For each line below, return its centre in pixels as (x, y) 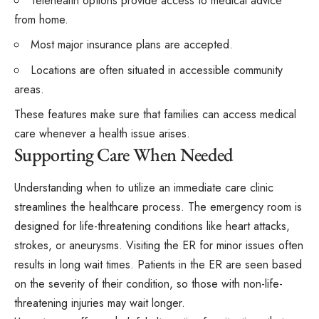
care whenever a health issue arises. (102, 134)
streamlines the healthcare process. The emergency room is (158, 206)
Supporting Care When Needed (124, 155)
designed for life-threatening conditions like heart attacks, (152, 226)
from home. (41, 19)
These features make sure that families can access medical (155, 115)
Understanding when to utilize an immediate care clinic (144, 187)
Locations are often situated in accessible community (157, 70)
